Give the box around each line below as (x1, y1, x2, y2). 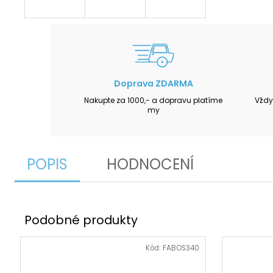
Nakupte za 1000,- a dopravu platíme (84, 94, 223, 105)
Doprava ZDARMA (113, 77, 193, 90)
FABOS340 (162, 243, 199, 253)
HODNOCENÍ (107, 154, 194, 174)
